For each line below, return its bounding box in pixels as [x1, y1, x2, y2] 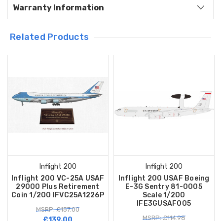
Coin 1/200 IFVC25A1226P [11, 190, 104, 199]
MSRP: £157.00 [36, 205, 80, 213]
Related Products [10, 31, 89, 42]
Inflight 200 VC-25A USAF [11, 174, 105, 183]
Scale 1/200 [142, 190, 185, 199]
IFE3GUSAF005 [137, 199, 191, 208]
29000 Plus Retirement [16, 182, 100, 191]
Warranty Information [13, 2, 104, 12]
